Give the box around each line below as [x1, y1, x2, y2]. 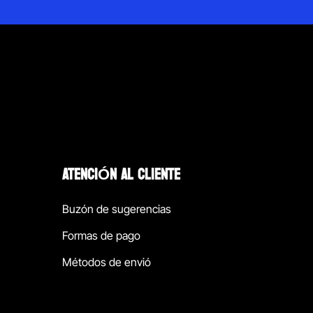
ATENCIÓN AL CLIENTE [62, 161, 181, 189]
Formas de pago [62, 228, 141, 243]
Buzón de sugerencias [62, 202, 172, 217]
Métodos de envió [62, 255, 152, 270]
